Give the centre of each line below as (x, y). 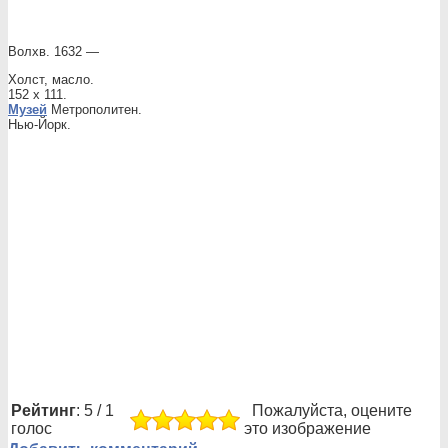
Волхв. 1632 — (53, 51)
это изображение (307, 428)
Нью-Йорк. (39, 124)
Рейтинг (43, 410)
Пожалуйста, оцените (328, 410)
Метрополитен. (94, 109)
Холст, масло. (51, 79)
